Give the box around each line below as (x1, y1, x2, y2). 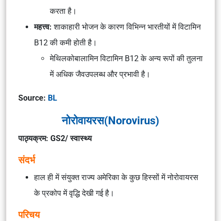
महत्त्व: (34, 22, 52, 32)
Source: (18, 93, 48, 103)
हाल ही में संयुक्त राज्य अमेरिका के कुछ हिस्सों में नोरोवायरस (34, 173, 198, 182)
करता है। (50, 6, 77, 16)
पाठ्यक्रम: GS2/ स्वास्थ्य (18, 134, 92, 143)
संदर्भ (18, 154, 35, 166)
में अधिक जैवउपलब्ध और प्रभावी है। (50, 70, 150, 79)
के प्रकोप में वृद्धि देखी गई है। (34, 188, 114, 198)
